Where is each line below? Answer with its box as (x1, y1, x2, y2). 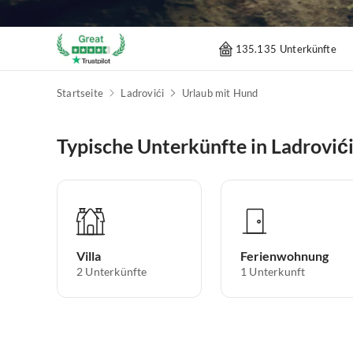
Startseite (57, 87, 103, 100)
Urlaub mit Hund (181, 87, 258, 100)
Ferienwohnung (240, 248, 329, 264)
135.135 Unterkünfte (235, 42, 336, 55)
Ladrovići (121, 87, 165, 100)
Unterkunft (249, 265, 306, 279)
